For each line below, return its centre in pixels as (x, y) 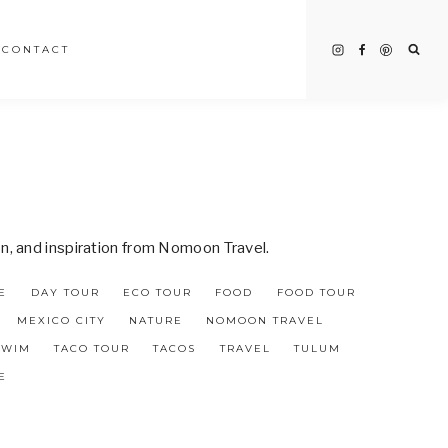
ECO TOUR (158, 292)
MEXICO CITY (61, 320)
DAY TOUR (65, 292)
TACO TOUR (92, 348)
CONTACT (36, 49)
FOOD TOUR (316, 292)
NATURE (155, 320)
